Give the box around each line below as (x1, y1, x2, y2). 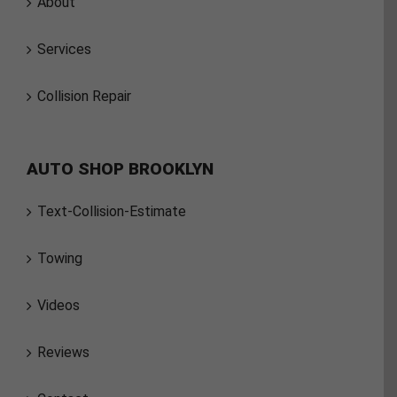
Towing (37, 249, 82, 267)
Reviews (37, 343, 90, 361)
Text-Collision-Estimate (37, 202, 186, 220)
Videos (37, 296, 80, 314)
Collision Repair (37, 87, 131, 105)
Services (37, 40, 91, 58)
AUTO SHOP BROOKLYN (27, 158, 214, 179)
